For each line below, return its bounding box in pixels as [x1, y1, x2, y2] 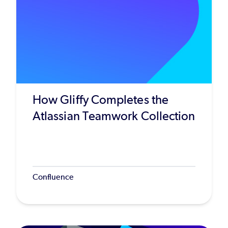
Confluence [33, 172, 73, 182]
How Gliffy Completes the [33, 92, 168, 107]
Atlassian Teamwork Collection [33, 108, 195, 123]
